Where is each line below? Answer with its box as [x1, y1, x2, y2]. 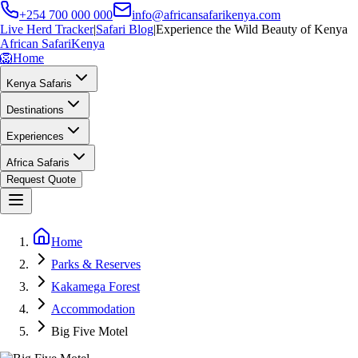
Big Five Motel [51, 324, 128, 338]
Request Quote [6, 173, 76, 185]
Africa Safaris [6, 157, 70, 169]
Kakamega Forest [51, 280, 140, 293]
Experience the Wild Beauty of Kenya [156, 22, 348, 36]
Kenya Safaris [6, 78, 72, 89]
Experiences [6, 130, 64, 142]
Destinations [6, 104, 64, 116]
